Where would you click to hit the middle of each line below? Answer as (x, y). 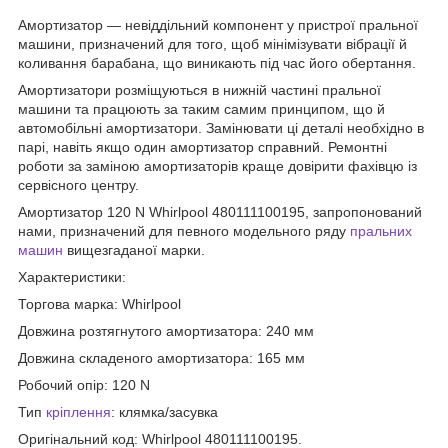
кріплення (78, 411)
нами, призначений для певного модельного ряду (184, 230)
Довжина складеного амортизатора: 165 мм (163, 357)
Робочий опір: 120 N (86, 384)
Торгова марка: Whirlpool (101, 303)
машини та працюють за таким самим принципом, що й (201, 108)
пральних (381, 230)
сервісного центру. (80, 184)
